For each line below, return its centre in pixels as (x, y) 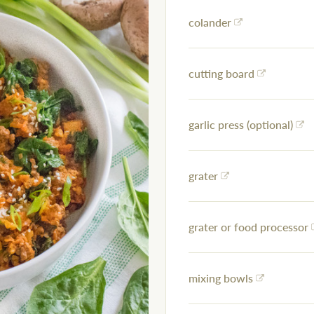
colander (210, 22)
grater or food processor (248, 227)
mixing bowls (221, 278)
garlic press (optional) (241, 125)
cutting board (221, 74)
